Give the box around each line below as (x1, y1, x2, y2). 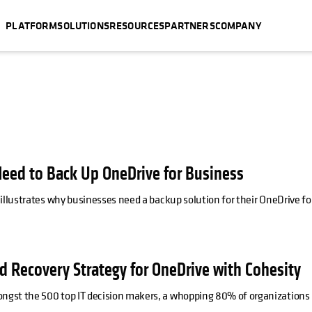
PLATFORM (6, 17, 58, 33)
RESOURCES (109, 17, 165, 33)
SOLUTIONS (57, 17, 109, 33)
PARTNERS (164, 17, 215, 33)
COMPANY (214, 17, 261, 33)
